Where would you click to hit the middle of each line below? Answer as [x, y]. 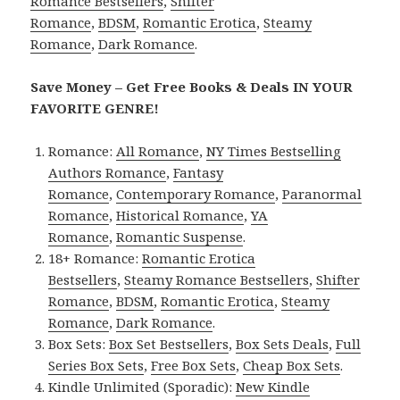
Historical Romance [180, 215]
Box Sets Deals [283, 343]
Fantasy [199, 172]
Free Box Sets [194, 365]
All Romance [158, 150]
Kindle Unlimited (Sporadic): [142, 386]
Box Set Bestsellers [169, 343]
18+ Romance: [96, 258]
